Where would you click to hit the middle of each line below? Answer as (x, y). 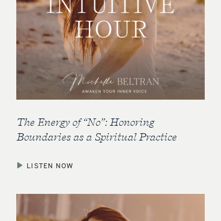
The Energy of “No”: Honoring (85, 122)
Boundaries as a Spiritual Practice (97, 137)
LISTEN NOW (50, 165)
